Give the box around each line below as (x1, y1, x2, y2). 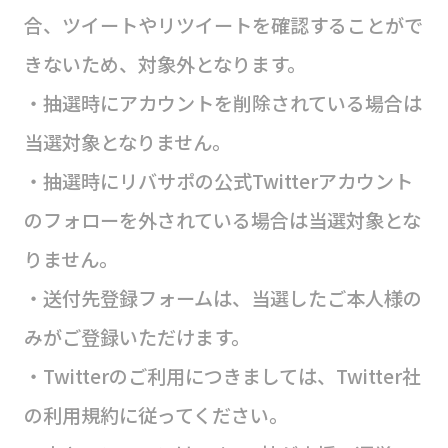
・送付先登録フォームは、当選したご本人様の (23, 284, 422, 313)
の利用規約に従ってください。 (23, 401, 288, 430)
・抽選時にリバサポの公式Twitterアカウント (23, 167, 413, 196)
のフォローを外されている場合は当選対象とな (23, 206, 421, 235)
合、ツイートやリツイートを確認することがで (23, 11, 423, 40)
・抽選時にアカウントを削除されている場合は (23, 89, 422, 118)
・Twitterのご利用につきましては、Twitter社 (23, 362, 421, 391)
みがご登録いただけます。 (23, 323, 250, 352)
